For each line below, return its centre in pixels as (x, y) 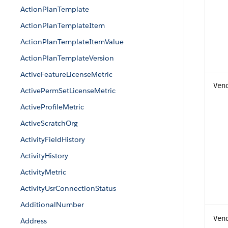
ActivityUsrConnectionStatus (68, 188)
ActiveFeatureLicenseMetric (66, 74)
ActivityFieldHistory (53, 139)
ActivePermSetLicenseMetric (68, 91)
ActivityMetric (43, 172)
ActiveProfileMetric (52, 107)
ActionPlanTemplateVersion (67, 58)
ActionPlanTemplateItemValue (72, 42)
